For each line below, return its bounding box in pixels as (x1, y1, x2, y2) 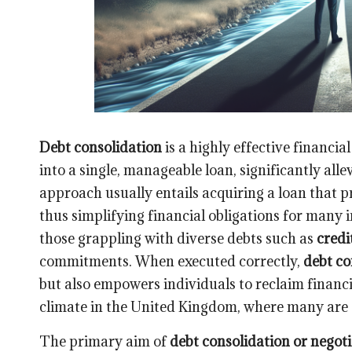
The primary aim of (39, 332, 170, 350)
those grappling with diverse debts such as (39, 229, 317, 247)
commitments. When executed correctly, (39, 251, 303, 270)
